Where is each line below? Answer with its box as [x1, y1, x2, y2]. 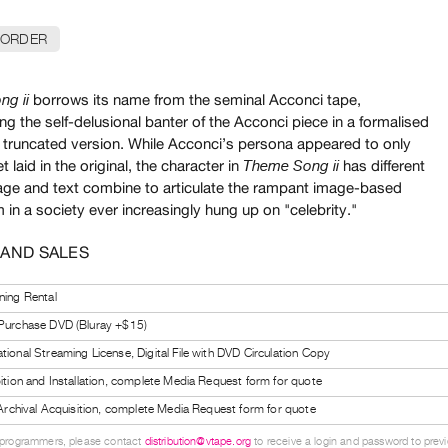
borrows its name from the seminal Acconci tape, [33, 90, 361, 108]
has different [339, 156, 425, 174]
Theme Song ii [243, 157, 339, 174]
